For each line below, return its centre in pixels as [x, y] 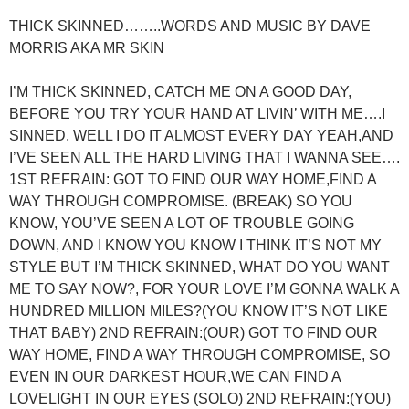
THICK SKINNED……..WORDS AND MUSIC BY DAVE [190, 26]
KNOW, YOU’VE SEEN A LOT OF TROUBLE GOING [182, 223]
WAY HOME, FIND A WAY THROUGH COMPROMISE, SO [199, 354]
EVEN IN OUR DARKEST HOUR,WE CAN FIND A [175, 376]
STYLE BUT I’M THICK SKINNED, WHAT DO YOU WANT [199, 267]
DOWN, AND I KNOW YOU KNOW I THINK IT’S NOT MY [195, 245]
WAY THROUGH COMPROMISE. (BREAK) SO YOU [181, 201]
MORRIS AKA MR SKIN [87, 47]
